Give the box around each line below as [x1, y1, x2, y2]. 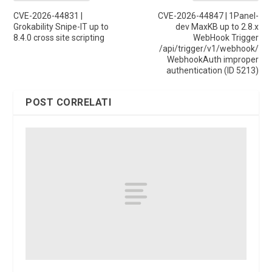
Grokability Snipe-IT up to [13, 22, 109, 32]
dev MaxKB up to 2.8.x [175, 22, 259, 32]
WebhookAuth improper [166, 55, 259, 65]
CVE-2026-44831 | [13, 11, 83, 21]
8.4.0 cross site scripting [13, 33, 105, 43]
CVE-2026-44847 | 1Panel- [157, 11, 259, 21]
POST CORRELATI [25, 97, 112, 109]
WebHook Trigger [192, 33, 259, 43]
